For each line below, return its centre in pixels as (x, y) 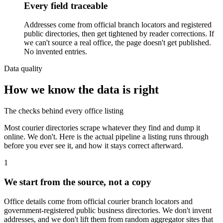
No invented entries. (56, 52)
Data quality (23, 69)
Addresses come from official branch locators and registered (118, 25)
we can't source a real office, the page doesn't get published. (117, 43)
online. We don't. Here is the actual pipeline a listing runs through (106, 137)
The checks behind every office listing (64, 111)
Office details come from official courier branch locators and (98, 201)
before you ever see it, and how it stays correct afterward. (94, 146)
